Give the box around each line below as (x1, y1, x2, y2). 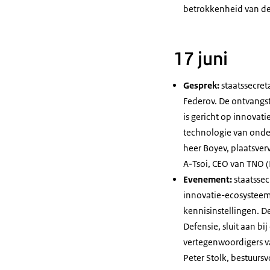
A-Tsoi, (183, 158, 212, 169)
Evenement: (183, 174, 232, 185)
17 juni (174, 48, 228, 71)
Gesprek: (183, 80, 219, 91)
